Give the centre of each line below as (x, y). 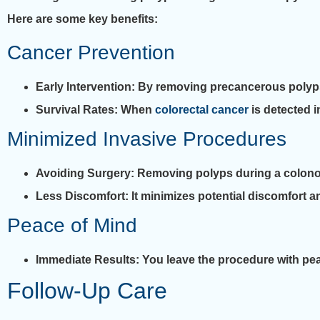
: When (135, 110)
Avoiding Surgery (83, 174)
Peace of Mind (72, 226)
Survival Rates (75, 110)
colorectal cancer (202, 110)
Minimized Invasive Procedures (147, 139)
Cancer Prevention (91, 53)
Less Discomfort (80, 196)
